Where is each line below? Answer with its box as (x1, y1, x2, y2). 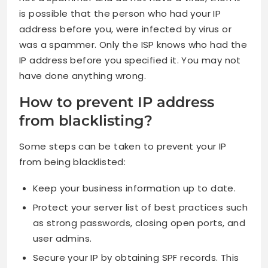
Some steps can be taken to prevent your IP (19, 140, 227, 153)
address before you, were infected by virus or (19, 23, 232, 36)
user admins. (32, 232, 92, 245)
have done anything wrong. (19, 69, 146, 83)
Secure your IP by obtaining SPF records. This (32, 251, 239, 264)
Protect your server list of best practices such (32, 201, 248, 214)
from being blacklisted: (19, 156, 126, 169)
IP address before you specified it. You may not (19, 54, 241, 67)
